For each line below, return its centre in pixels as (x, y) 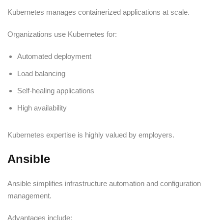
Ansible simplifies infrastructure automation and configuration (104, 183)
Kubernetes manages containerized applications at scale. (98, 12)
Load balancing (41, 73)
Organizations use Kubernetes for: (62, 34)
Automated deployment (54, 56)
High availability (42, 108)
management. (29, 195)
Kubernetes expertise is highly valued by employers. (91, 135)
